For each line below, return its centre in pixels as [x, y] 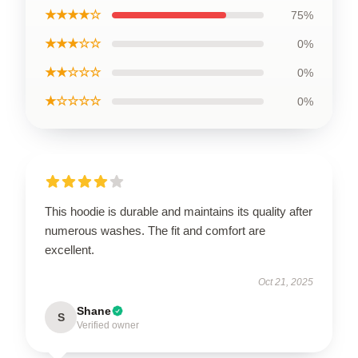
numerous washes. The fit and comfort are [155, 231]
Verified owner [108, 325]
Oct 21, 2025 [286, 282]
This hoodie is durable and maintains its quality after [179, 211]
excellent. [70, 250]
